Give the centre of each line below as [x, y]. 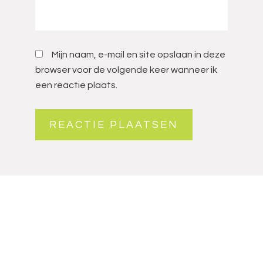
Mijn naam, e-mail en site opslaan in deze [139, 55]
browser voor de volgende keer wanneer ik [126, 70]
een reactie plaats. [76, 85]
